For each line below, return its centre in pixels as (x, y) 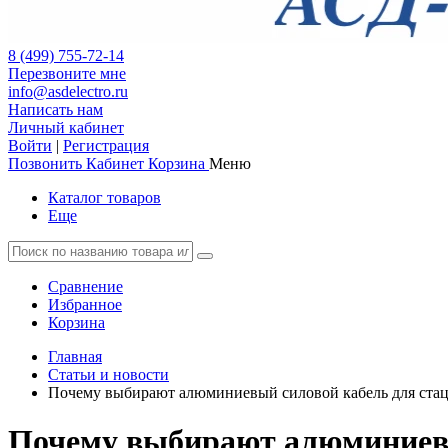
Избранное (85, 304)
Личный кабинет (66, 127)
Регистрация (106, 145)
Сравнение (85, 286)
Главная (75, 356)
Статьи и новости (108, 374)
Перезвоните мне (67, 73)
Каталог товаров (104, 197)
